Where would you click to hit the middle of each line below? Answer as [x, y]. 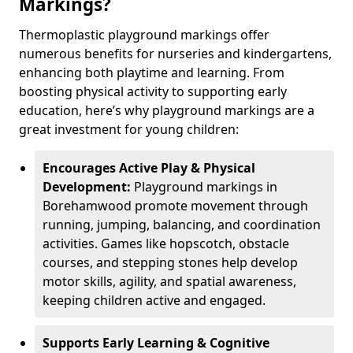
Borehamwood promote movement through [175, 206]
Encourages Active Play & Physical [149, 168]
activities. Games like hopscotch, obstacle [166, 243]
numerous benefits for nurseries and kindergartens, [175, 54]
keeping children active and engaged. [154, 300]
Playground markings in [206, 187]
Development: [88, 187]
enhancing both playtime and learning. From [152, 72]
